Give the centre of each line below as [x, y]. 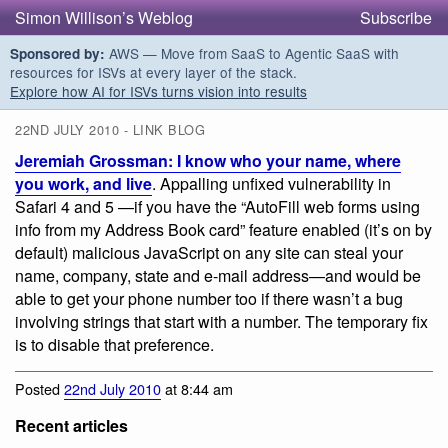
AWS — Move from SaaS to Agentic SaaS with [252, 53]
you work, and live [83, 184]
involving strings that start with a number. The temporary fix [221, 322]
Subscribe [396, 17]
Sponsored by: [57, 53]
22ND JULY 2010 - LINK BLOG [110, 130]
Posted [39, 388]
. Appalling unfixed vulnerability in [271, 184]
